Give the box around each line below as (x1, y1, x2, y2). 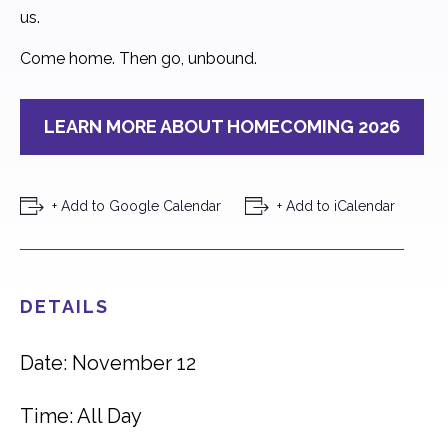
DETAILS (20, 296, 109, 317)
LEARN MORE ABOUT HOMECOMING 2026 (44, 116, 400, 137)
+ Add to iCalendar (277, 198, 395, 214)
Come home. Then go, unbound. (20, 49, 257, 68)
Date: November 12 (20, 351, 196, 375)
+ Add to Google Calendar (52, 198, 221, 214)
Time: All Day (20, 404, 142, 428)
